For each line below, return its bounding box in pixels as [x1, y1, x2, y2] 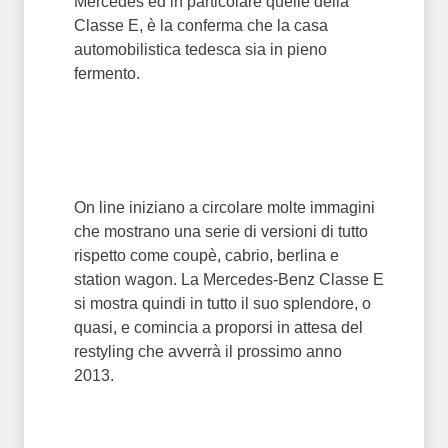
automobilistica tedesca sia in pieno [74, 41, 327, 58]
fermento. [74, 65, 140, 82]
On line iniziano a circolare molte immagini [74, 199, 375, 216]
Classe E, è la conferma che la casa [74, 17, 328, 34]
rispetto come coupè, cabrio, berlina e [74, 247, 339, 264]
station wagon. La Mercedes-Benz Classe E [74, 271, 384, 288]
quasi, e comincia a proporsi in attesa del [74, 319, 363, 336]
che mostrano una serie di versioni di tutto [74, 223, 368, 240]
